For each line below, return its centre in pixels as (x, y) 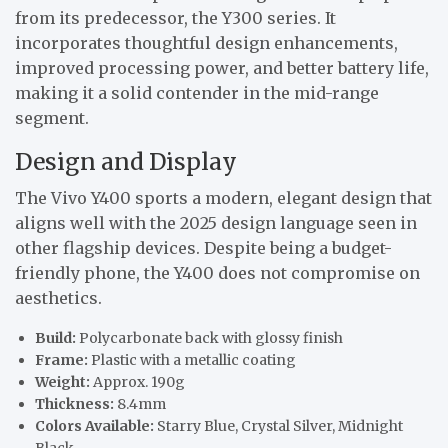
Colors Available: (94, 425)
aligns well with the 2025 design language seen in (216, 222)
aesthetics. (58, 297)
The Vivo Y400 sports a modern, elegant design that (223, 197)
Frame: (61, 359)
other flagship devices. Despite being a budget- (203, 247)
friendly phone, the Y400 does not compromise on (217, 272)
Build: (55, 337)
